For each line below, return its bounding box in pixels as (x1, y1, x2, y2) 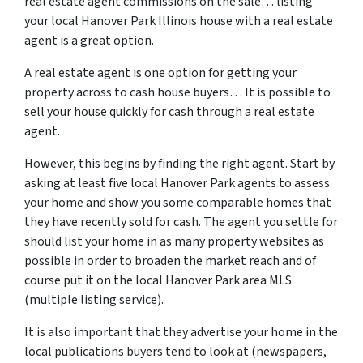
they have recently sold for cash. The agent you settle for (24, 213, 338, 231)
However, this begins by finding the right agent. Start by (24, 155, 335, 173)
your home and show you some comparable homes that (24, 194, 331, 211)
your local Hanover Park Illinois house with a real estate (24, 12, 333, 30)
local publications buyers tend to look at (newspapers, (24, 343, 327, 361)
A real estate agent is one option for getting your (24, 64, 297, 82)
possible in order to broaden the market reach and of (24, 252, 316, 270)
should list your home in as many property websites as (24, 233, 324, 250)
